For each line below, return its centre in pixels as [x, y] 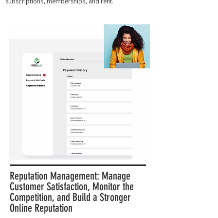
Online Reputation [41, 208]
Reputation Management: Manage [70, 176]
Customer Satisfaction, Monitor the [72, 187]
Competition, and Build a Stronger [70, 197]
